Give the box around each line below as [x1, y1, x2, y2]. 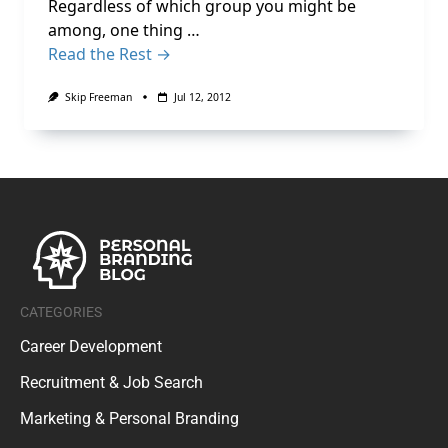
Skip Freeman [64, 90, 132, 104]
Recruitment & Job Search [20, 372, 203, 392]
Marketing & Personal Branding [20, 408, 239, 428]
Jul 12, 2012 [173, 90, 231, 104]
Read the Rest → [48, 43, 171, 65]
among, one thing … [48, 19, 200, 41]
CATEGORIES [20, 303, 102, 320]
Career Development [20, 336, 162, 356]
